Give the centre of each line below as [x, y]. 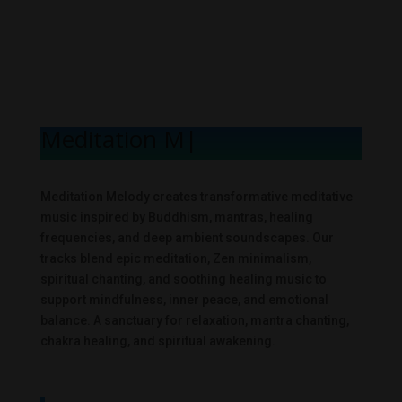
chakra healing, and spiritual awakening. [157, 341]
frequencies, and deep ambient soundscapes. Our [187, 238]
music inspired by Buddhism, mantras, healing [176, 218]
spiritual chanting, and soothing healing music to [183, 280]
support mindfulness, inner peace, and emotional [184, 300]
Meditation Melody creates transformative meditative [196, 197]
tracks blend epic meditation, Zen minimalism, [175, 259]
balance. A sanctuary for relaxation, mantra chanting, [194, 321]
